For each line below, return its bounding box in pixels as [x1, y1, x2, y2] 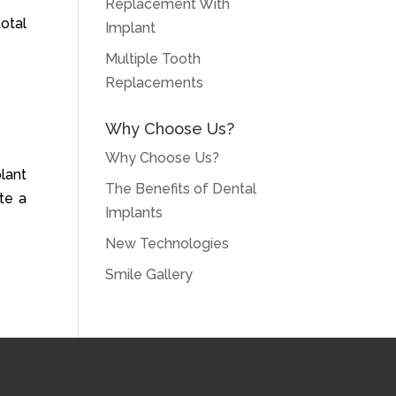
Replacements [105, 74, 204, 91]
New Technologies [105, 235, 230, 252]
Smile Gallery [105, 266, 194, 283]
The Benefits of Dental [105, 180, 257, 197]
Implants [105, 204, 164, 221]
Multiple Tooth [105, 50, 202, 67]
